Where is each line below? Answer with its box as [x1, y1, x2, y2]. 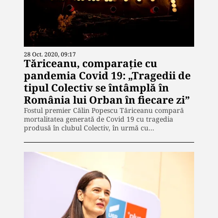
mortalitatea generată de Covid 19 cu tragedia [24, 114, 173, 124]
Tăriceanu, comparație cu [24, 56, 157, 71]
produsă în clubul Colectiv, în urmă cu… [24, 123, 154, 133]
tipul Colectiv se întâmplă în [24, 81, 169, 95]
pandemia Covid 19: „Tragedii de [24, 69, 191, 83]
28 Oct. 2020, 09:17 [24, 50, 76, 59]
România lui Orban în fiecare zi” [24, 93, 190, 107]
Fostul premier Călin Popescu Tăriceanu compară [24, 106, 184, 115]
